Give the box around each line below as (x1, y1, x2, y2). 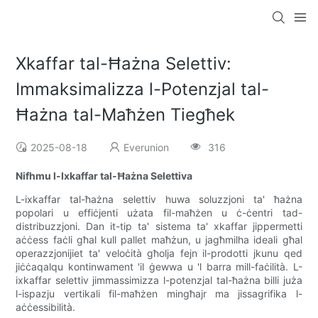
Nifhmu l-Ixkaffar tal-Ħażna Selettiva (16, 170, 193, 182)
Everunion (124, 141, 170, 154)
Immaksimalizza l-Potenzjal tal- (16, 79, 270, 100)
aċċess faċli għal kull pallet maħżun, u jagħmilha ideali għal (16, 234, 302, 246)
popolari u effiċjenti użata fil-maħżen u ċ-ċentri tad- (16, 207, 302, 219)
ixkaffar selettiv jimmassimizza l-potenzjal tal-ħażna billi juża (16, 274, 302, 287)
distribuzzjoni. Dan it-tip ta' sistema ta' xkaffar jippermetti (16, 220, 302, 233)
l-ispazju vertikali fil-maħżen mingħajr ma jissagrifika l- (16, 287, 302, 300)
